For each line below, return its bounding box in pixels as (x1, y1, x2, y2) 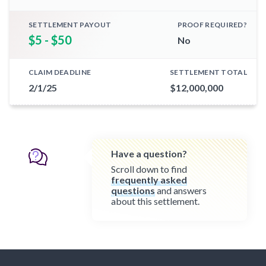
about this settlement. (111, 195, 200, 207)
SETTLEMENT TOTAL (170, 67, 247, 77)
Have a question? (111, 147, 188, 159)
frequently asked (111, 173, 188, 185)
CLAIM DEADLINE (28, 67, 91, 77)
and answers (155, 184, 207, 196)
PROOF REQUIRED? (177, 20, 247, 29)
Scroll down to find (111, 163, 188, 175)
